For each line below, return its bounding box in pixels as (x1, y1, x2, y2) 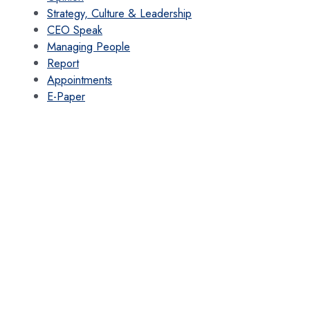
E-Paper (47, 87, 85, 104)
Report (47, 54, 79, 71)
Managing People (47, 37, 130, 55)
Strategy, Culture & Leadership (47, 4, 192, 21)
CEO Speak (47, 21, 102, 38)
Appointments (47, 71, 112, 88)
